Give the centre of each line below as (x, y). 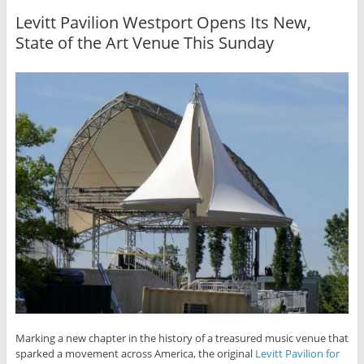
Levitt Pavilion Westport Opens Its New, (163, 22)
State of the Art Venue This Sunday (144, 42)
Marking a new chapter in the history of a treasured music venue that (182, 338)
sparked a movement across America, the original (135, 353)
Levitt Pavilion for (297, 353)
